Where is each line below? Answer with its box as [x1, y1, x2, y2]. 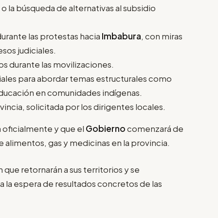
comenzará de [126, 123, 183, 134]
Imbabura [102, 31, 141, 42]
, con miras [141, 31, 182, 42]
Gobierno [86, 123, 126, 134]
